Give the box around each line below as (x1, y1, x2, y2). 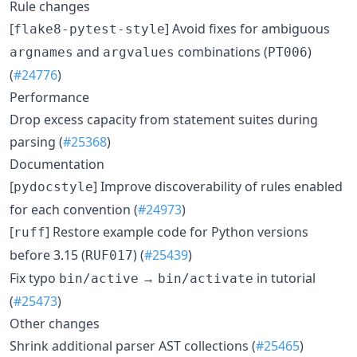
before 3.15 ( (10, 245, 85, 264)
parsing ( (10, 132, 63, 151)
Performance (10, 88, 89, 106)
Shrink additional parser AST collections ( (10, 336, 256, 355)
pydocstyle (14, 178, 93, 194)
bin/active (59, 270, 139, 286)
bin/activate (158, 270, 253, 286)
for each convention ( (10, 200, 138, 218)
